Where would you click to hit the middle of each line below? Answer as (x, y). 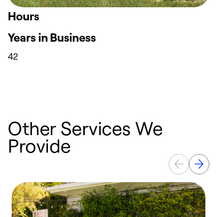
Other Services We (85, 128)
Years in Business (52, 38)
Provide (39, 146)
